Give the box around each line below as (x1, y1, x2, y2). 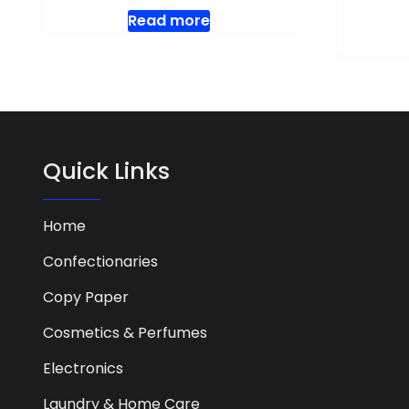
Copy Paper (43, 286, 129, 308)
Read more (127, 9, 210, 31)
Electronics (43, 357, 123, 379)
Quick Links (43, 154, 170, 187)
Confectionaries (43, 250, 158, 272)
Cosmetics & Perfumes (43, 321, 207, 343)
